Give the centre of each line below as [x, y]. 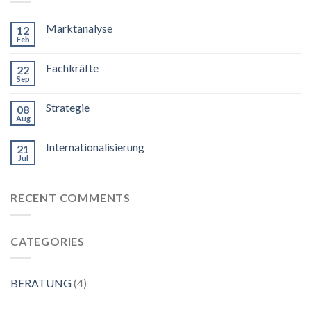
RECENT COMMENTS [70, 198]
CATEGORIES [48, 241]
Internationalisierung [95, 147]
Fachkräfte [72, 68]
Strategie [68, 108]
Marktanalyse [79, 28]
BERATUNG [41, 283]
